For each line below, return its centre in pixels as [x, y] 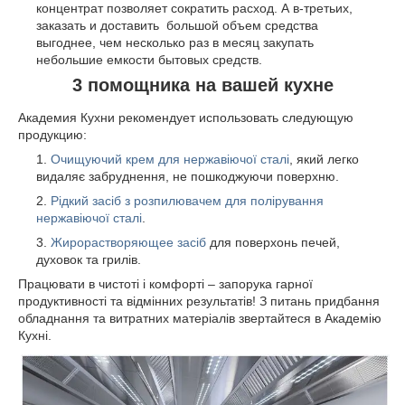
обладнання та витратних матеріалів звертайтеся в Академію [200, 319]
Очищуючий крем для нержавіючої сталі [170, 160]
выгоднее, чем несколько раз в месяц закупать [175, 43]
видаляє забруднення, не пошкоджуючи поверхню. [188, 177]
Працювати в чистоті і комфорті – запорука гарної [165, 284]
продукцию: [52, 135]
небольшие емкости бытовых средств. [149, 60]
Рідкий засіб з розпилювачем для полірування [187, 201]
